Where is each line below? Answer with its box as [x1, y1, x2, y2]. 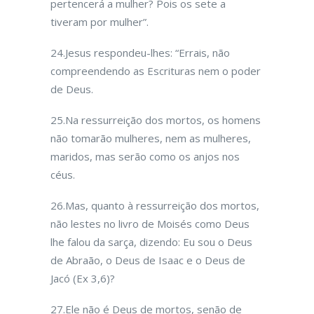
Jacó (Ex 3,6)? [50, 271, 115, 285]
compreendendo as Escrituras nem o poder [50, 64, 261, 78]
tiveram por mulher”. [50, 15, 149, 29]
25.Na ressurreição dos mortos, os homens [50, 113, 261, 127]
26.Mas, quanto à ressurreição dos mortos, [50, 198, 259, 212]
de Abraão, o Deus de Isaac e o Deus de [50, 253, 245, 267]
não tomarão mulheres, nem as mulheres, [50, 131, 251, 145]
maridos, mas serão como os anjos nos [50, 149, 240, 163]
